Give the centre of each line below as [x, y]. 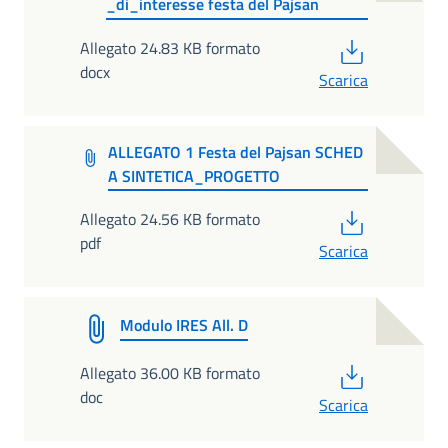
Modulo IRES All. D [184, 325]
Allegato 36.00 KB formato [170, 373]
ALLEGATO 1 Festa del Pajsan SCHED [235, 151]
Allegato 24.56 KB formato [170, 219]
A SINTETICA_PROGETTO [193, 175]
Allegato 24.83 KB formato [170, 47]
